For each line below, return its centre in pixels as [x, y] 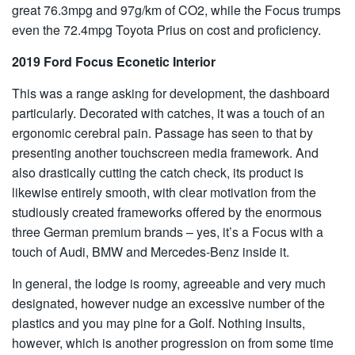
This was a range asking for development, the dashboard [171, 94]
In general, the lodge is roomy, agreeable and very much [169, 284]
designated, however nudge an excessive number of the [168, 303]
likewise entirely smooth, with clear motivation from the [164, 193]
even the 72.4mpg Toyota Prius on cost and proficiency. [166, 30]
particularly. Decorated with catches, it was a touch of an [168, 113]
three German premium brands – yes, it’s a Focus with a [168, 232]
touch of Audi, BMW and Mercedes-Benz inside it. [151, 252]
